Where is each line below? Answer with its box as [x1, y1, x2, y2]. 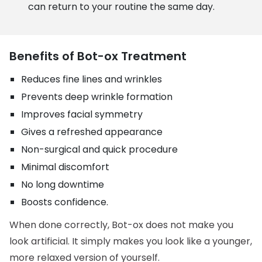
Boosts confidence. [21, 195, 109, 209]
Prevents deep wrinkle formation [21, 90, 173, 104]
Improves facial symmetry [21, 108, 143, 121]
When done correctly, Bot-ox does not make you [9, 218, 234, 232]
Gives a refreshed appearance [21, 125, 163, 139]
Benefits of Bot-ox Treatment [9, 48, 187, 64]
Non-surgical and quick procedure [21, 143, 178, 156]
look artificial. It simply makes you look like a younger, [9, 235, 253, 248]
